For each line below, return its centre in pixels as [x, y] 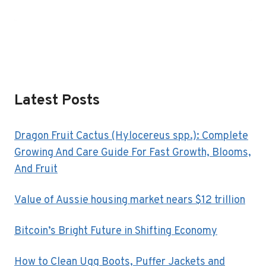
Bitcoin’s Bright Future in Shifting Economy [116, 232]
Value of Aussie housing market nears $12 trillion [130, 201]
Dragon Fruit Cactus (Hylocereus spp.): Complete [131, 137]
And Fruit [36, 170]
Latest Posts [57, 101]
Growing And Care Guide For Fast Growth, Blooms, [133, 153]
